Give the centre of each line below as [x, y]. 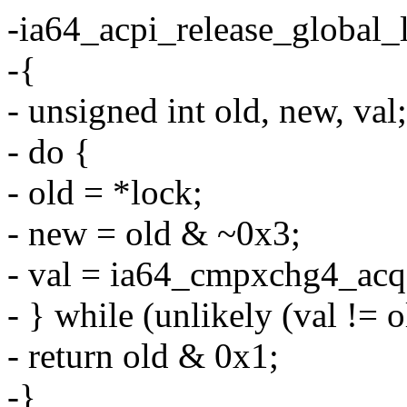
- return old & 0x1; [143, 356]
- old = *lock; [105, 193]
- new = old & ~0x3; [154, 233]
